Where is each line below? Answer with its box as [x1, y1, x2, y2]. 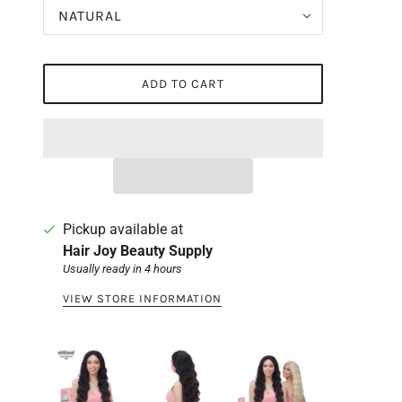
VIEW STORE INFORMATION [63, 292, 222, 305]
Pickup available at [63, 221, 183, 238]
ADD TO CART [142, 76, 224, 92]
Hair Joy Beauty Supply [63, 242, 213, 259]
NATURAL [58, 7, 121, 24]
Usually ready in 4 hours [63, 262, 182, 275]
